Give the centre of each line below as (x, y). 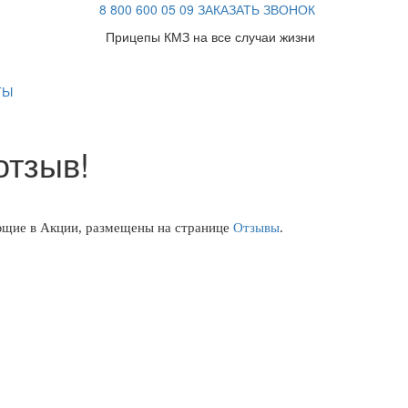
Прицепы (135, 36)
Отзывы (256, 228)
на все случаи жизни (252, 36)
